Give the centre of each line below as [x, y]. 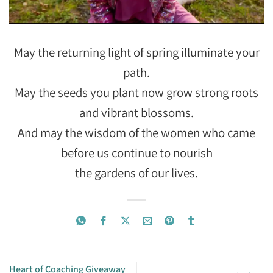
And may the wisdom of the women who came [136, 133]
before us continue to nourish [136, 153]
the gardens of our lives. [136, 173]
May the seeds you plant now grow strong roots [136, 93]
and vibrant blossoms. [136, 113]
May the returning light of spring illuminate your [136, 52]
